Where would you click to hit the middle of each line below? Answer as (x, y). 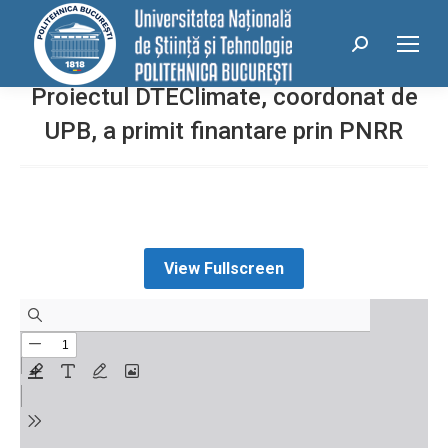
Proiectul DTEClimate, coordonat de (224, 97)
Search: (377, 48)
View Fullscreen (224, 268)
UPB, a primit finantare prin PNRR (224, 131)
